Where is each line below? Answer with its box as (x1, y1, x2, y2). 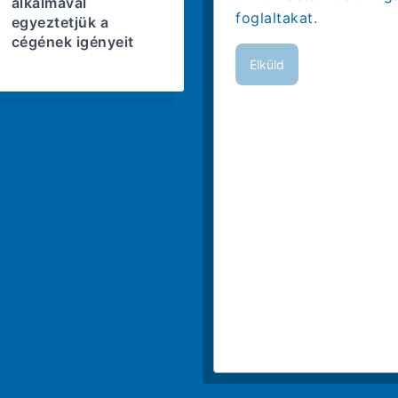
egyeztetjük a (11, 13, 108, 32)
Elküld (250, 56, 284, 72)
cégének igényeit (11, 33, 134, 52)
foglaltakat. (235, 8, 317, 27)
